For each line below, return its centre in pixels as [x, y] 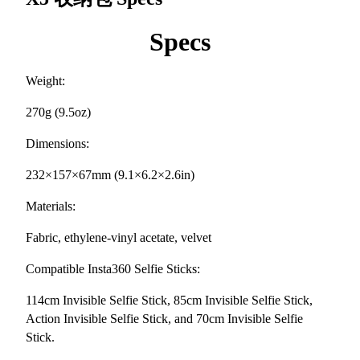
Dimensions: [57, 143]
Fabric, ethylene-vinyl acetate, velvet [119, 237]
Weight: [45, 80]
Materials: [51, 206]
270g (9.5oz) [58, 112]
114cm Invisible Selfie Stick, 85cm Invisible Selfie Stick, [169, 300]
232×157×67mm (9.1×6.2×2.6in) [110, 174]
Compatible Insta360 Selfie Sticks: [113, 268]
